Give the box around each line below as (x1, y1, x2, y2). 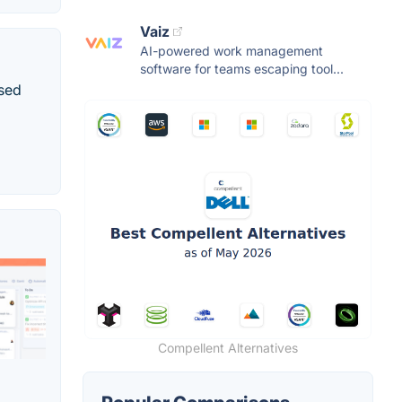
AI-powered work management (140, 42, 323, 58)
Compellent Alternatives (158, 339, 298, 355)
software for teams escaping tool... (140, 60, 344, 76)
